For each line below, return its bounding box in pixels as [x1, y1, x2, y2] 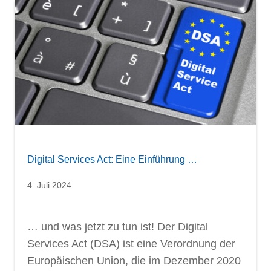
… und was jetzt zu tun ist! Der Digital [27, 220, 208, 233]
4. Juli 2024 [27, 180, 71, 190]
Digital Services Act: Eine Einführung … [27, 154, 197, 165]
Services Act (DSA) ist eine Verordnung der [27, 237, 235, 250]
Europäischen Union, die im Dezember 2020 [27, 254, 241, 267]
